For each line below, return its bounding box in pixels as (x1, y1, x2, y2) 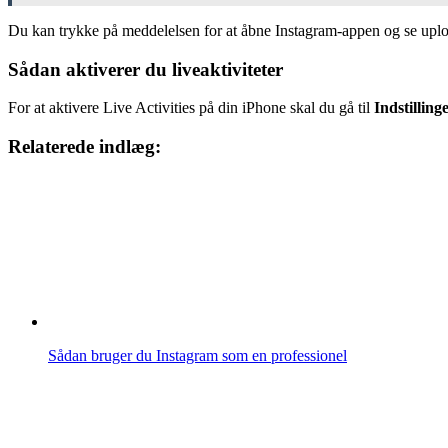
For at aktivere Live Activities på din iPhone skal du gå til (8, 99, 370, 117)
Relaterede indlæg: (8, 136, 161, 158)
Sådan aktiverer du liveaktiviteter (8, 58, 283, 80)
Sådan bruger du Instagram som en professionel (48, 346, 347, 364)
